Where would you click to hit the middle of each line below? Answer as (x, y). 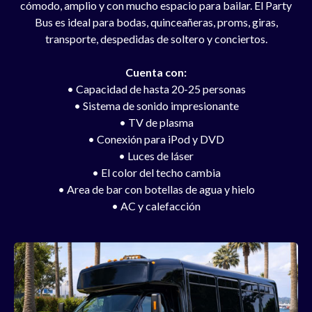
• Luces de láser (156, 155)
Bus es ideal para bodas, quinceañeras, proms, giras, (156, 22)
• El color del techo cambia (156, 172)
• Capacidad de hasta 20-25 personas (156, 88)
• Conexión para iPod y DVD (156, 139)
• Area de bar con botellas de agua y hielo (156, 189)
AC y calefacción (161, 205)
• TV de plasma (156, 122)
